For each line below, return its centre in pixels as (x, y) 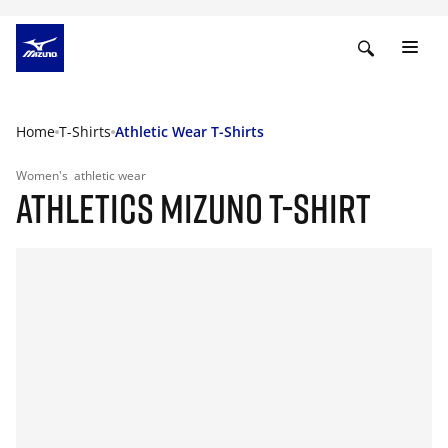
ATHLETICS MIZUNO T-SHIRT (193, 208)
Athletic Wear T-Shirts (189, 131)
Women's (43, 175)
